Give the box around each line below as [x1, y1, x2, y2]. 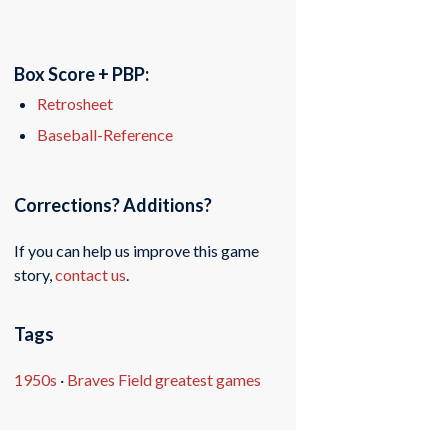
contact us [55, 264, 127, 284]
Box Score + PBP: [14, 63, 150, 86]
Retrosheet [37, 94, 114, 114]
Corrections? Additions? [14, 194, 213, 216]
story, [14, 264, 56, 284]
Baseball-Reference [37, 125, 174, 145]
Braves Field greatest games [67, 369, 262, 389]
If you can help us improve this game [14, 240, 260, 260]
